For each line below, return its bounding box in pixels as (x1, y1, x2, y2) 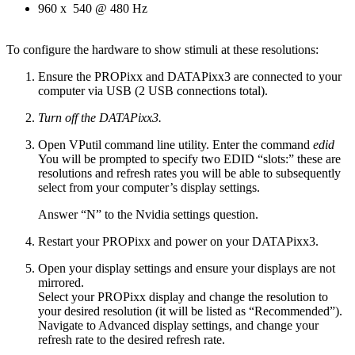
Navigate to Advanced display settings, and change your (38, 318, 319, 332)
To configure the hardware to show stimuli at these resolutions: (6, 42, 319, 56)
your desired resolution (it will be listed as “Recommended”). (38, 303, 342, 318)
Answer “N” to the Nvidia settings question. (38, 207, 258, 221)
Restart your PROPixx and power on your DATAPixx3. (38, 234, 319, 248)
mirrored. (38, 275, 84, 289)
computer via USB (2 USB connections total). (38, 83, 268, 97)
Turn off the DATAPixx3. (38, 110, 162, 124)
